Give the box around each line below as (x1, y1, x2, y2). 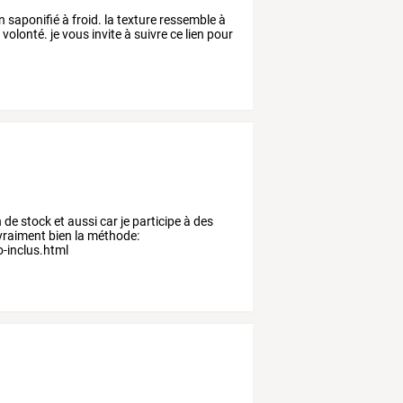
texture (114, 13, 157, 28)
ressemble (157, 13, 217, 28)
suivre (131, 27, 168, 42)
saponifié (5, 13, 60, 28)
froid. (69, 13, 103, 28)
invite (89, 27, 122, 42)
